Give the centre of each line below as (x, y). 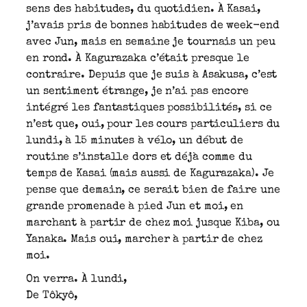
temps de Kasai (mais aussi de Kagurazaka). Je (150, 174)
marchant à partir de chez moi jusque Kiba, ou (153, 223)
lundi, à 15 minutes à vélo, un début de (135, 141)
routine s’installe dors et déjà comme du (139, 157)
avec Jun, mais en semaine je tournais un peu (151, 42)
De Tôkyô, (52, 296)
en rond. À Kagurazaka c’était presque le (138, 59)
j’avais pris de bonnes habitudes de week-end (153, 26)
